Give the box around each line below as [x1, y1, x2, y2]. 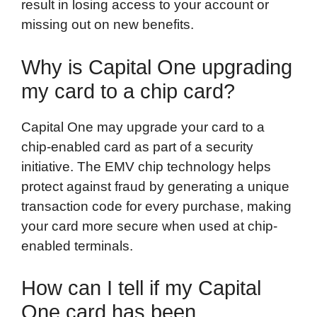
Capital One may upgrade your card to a [21, 119, 265, 134]
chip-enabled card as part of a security [21, 139, 253, 154]
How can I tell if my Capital [21, 277, 261, 300]
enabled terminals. [21, 238, 133, 253]
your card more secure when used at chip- [21, 218, 277, 234]
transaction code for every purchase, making [21, 198, 292, 214]
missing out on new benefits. [21, 17, 194, 33]
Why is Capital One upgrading [21, 55, 292, 79]
